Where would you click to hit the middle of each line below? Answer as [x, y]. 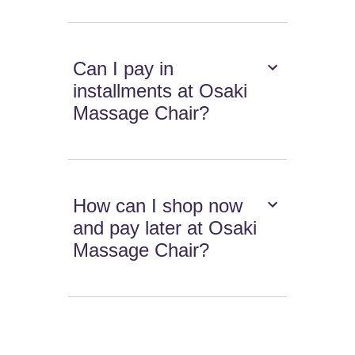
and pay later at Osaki [165, 228]
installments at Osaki [160, 91]
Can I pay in [124, 69]
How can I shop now [158, 206]
